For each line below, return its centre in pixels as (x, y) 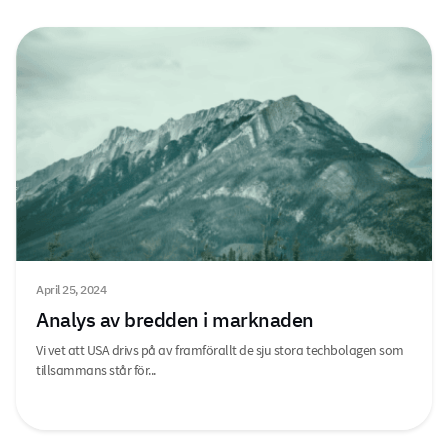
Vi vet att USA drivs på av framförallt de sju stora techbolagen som (220, 350)
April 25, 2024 (71, 290)
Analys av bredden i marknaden (175, 320)
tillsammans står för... (96, 370)
